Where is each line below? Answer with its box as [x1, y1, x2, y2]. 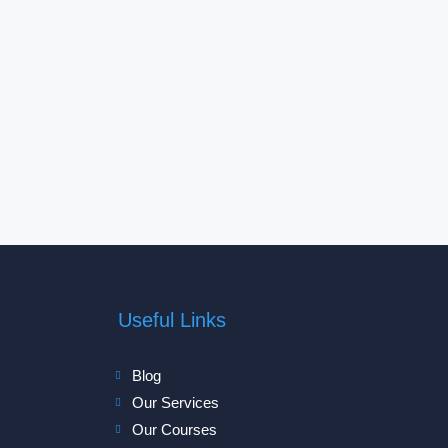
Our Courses [132, 421, 218, 438]
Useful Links [117, 309, 226, 331]
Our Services [132, 394, 220, 411]
